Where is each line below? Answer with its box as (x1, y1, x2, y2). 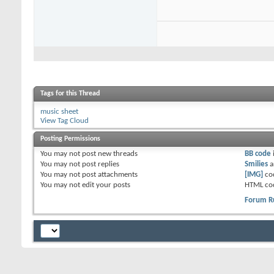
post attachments (80, 171, 138, 179)
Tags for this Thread (40, 90, 100, 98)
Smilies (244, 160, 268, 169)
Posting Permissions (40, 135, 100, 143)
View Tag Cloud (40, 117, 89, 125)
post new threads (80, 150, 138, 158)
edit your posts (80, 181, 130, 190)
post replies (80, 160, 119, 169)
